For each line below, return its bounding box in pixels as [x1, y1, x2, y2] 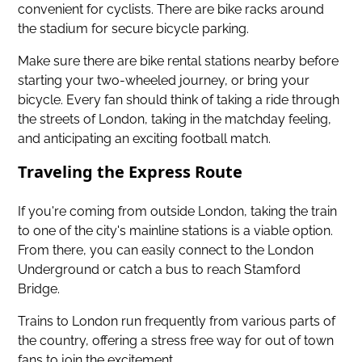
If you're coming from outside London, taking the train [18, 203, 338, 219]
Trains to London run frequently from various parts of [18, 313, 336, 329]
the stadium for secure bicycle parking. [18, 20, 250, 36]
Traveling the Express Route [18, 160, 243, 183]
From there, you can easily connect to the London [18, 242, 314, 258]
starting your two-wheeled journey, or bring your [18, 72, 310, 88]
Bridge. [18, 280, 61, 297]
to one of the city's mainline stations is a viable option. [18, 222, 334, 238]
